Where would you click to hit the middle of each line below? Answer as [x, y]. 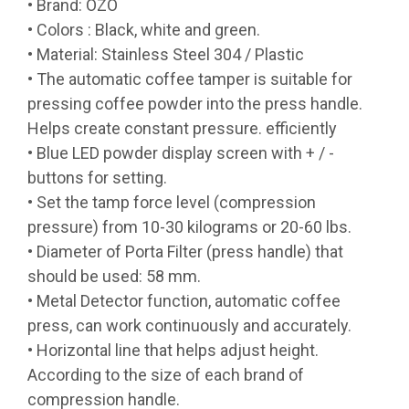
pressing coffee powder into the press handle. [195, 104]
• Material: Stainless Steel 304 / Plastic [166, 55]
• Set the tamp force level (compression [172, 203]
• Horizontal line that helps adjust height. [173, 351]
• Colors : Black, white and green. [144, 30]
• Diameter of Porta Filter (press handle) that [185, 252]
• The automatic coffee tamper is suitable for [190, 79]
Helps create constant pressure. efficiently [182, 129]
